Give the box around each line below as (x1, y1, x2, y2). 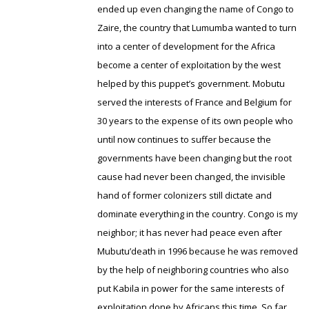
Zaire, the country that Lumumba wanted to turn (97, 21, 297, 34)
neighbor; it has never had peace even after (97, 226, 283, 239)
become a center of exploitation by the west (97, 59, 281, 71)
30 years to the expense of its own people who (97, 114, 294, 127)
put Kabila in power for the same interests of (97, 282, 285, 295)
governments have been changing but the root (97, 152, 292, 164)
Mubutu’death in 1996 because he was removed (97, 245, 299, 257)
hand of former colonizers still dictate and (97, 189, 272, 201)
